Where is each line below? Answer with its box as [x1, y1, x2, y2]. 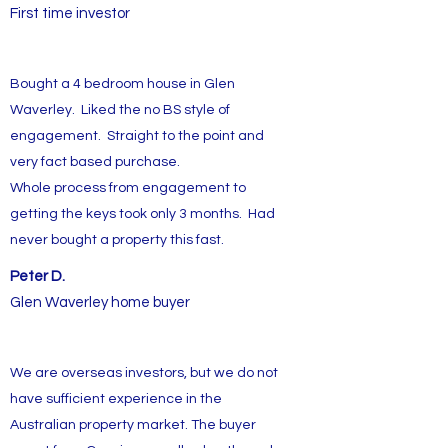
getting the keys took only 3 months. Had [10, 207, 275, 221]
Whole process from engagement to [10, 181, 246, 195]
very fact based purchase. [10, 155, 183, 169]
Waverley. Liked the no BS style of [10, 103, 230, 117]
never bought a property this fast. [10, 233, 224, 247]
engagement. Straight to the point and [10, 129, 264, 143]
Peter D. [10, 269, 65, 284]
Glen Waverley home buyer [10, 295, 190, 310]
